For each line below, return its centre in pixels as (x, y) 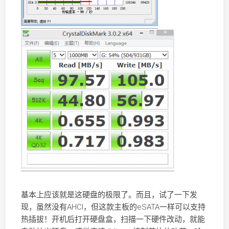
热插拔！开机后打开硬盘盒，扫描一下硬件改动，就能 (113, 219)
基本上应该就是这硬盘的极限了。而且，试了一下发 (109, 195)
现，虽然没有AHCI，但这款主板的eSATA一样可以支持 (113, 207)
